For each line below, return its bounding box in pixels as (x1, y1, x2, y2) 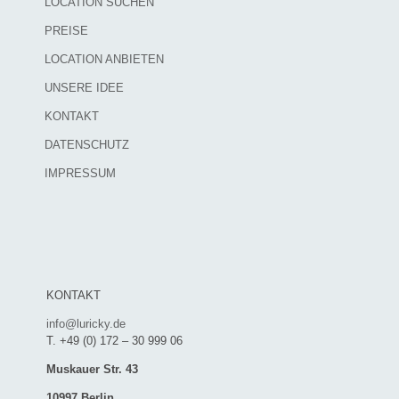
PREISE (45, 23, 88, 37)
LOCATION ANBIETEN (45, 52, 164, 66)
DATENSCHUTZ (45, 137, 129, 151)
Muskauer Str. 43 (46, 362, 138, 376)
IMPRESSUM (45, 166, 116, 180)
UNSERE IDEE (45, 80, 124, 94)
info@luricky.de (46, 316, 126, 330)
